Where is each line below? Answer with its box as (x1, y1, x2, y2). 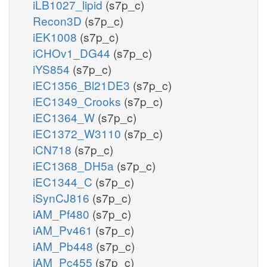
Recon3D (33, 12, 85, 29)
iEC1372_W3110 (33, 125, 124, 141)
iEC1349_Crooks (33, 92, 124, 109)
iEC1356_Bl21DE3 (33, 76, 133, 93)
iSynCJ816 (33, 189, 92, 206)
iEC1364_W (33, 108, 98, 125)
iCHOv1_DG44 (33, 44, 113, 61)
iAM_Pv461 (33, 221, 95, 238)
